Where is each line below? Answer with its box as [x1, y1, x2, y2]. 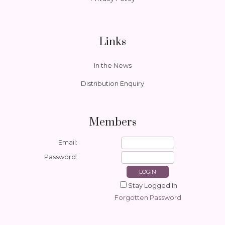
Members [88, 116, 137, 130]
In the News [93, 61, 132, 69]
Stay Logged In [128, 182, 177, 190]
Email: [58, 139, 77, 147]
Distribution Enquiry [81, 80, 144, 88]
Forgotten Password [114, 194, 181, 202]
